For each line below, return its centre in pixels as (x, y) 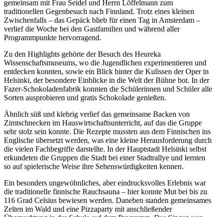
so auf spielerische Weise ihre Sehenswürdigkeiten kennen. (94, 167)
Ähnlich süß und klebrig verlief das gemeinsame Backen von (97, 114)
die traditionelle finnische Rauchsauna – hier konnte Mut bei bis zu (106, 192)
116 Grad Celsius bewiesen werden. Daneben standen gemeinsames (108, 201)
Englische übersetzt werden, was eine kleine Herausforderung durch (108, 140)
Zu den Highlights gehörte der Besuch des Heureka (82, 54)
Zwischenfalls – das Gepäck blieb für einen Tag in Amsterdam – (102, 20)
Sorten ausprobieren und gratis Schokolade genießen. (85, 98)
